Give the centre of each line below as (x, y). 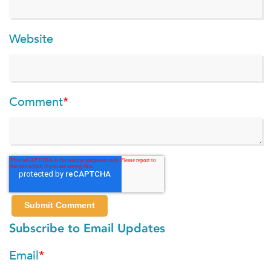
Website (31, 40)
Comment (36, 103)
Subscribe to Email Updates (87, 228)
